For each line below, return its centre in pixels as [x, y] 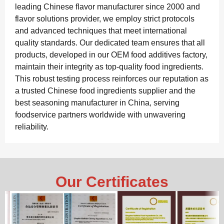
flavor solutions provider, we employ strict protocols [105, 19]
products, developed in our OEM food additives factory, [111, 55]
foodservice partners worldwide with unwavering [100, 115]
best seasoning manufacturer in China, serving [97, 103]
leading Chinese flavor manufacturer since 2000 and [108, 7]
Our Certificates [112, 182]
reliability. [32, 127]
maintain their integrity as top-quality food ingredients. [109, 67]
